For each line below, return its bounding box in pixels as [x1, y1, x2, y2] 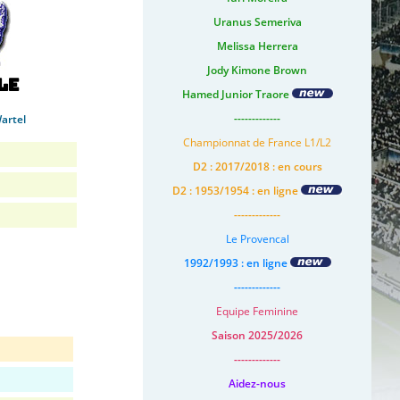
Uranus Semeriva [212, 13, 302, 29]
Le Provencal [225, 230, 289, 246]
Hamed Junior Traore [181, 86, 292, 102]
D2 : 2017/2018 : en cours [192, 158, 322, 174]
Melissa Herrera [216, 37, 298, 54]
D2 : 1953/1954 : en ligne [172, 182, 301, 198]
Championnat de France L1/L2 [183, 134, 331, 150]
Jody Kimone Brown [207, 62, 307, 78]
